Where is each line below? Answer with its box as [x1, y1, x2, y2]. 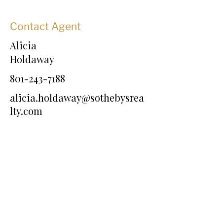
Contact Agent [10, 20, 81, 33]
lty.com [10, 104, 42, 117]
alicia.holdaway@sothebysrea [10, 91, 144, 104]
